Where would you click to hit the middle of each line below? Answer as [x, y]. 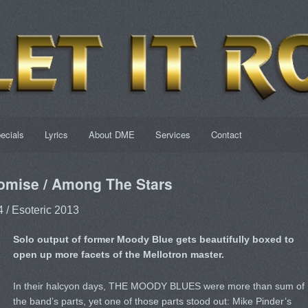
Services [173, 134]
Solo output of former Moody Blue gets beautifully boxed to [153, 239]
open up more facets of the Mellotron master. [118, 254]
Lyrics [56, 134]
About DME [111, 134]
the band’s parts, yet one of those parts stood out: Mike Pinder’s [152, 301]
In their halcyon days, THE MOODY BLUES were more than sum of [158, 286]
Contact [226, 134]
